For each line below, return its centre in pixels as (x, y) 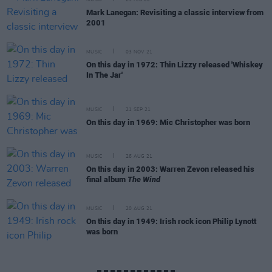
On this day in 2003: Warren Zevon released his (170, 169)
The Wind (144, 179)
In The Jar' (104, 75)
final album (107, 179)
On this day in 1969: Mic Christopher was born (168, 122)
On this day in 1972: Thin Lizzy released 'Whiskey (175, 65)
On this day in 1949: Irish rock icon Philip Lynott (171, 221)
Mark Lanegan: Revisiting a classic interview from (175, 12)
